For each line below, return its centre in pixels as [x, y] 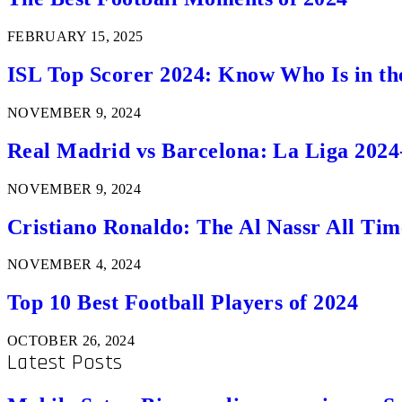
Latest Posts [65, 363]
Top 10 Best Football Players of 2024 [183, 303]
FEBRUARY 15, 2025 [75, 37]
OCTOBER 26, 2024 [71, 341]
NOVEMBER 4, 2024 [74, 265]
